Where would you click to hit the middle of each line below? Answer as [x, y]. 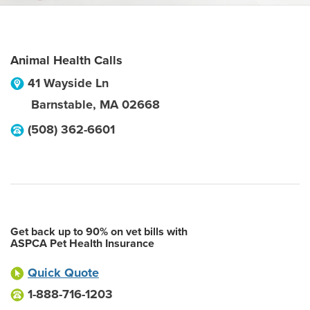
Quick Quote [63, 273]
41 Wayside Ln [68, 83]
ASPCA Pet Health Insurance [82, 244]
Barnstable [62, 104]
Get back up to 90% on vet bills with [99, 232]
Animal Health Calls [66, 60]
